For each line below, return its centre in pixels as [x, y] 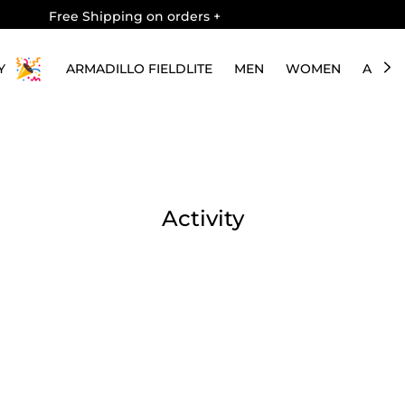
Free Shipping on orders [131, 16]
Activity [202, 218]
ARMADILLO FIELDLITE [139, 69]
